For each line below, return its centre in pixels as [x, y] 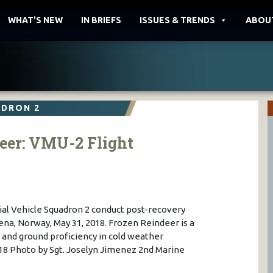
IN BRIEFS [101, 20]
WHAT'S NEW [35, 20]
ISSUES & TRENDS [177, 20]
